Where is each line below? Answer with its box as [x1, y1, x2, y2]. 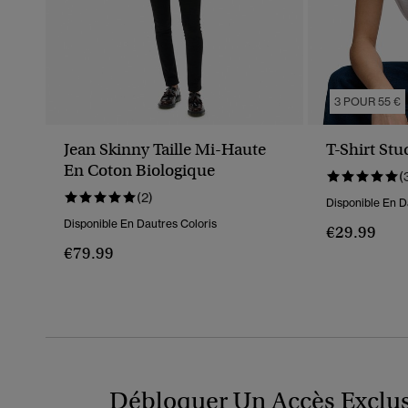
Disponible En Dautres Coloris [64, 217, 217, 231]
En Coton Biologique [64, 160, 215, 181]
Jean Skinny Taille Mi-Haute [64, 139, 266, 160]
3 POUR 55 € [334, 95, 402, 109]
